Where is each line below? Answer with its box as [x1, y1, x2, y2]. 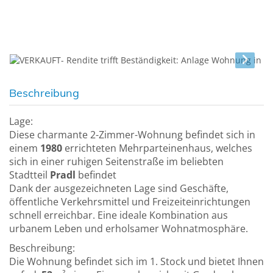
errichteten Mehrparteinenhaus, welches [65, 141, 252, 155]
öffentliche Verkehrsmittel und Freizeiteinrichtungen [9, 195, 250, 209]
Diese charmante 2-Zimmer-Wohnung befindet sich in [9, 128, 255, 142]
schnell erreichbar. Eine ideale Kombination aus [9, 208, 228, 222]
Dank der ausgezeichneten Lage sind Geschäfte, [9, 182, 229, 196]
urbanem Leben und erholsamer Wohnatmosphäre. [9, 222, 248, 236]
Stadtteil [9, 168, 50, 182]
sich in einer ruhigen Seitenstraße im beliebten [9, 155, 224, 169]
